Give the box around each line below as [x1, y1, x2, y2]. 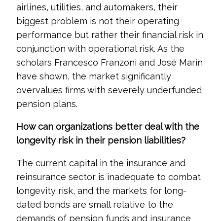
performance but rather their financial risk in [16, 30, 203, 40]
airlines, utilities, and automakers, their [16, 2, 178, 12]
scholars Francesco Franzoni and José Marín [16, 57, 203, 68]
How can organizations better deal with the [16, 121, 199, 132]
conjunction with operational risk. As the [16, 43, 184, 54]
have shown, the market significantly [16, 71, 171, 81]
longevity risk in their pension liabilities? [16, 135, 185, 146]
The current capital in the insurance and [16, 158, 185, 168]
